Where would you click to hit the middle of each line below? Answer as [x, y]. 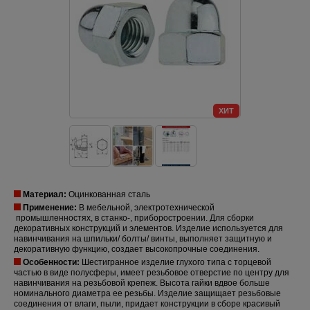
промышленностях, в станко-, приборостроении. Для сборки [134, 218]
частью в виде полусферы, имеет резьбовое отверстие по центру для [152, 272]
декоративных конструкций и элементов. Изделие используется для [148, 228]
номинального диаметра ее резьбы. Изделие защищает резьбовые [147, 293]
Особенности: [51, 262]
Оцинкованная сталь [108, 194]
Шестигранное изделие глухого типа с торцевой [175, 262]
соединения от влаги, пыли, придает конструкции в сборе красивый [147, 303]
